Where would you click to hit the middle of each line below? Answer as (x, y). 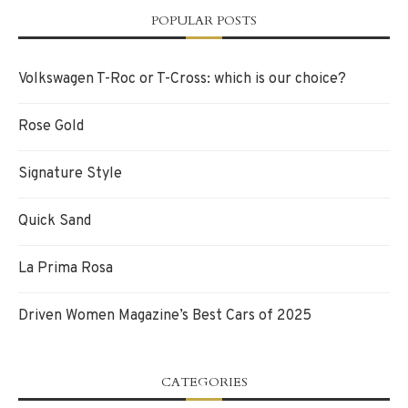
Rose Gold (51, 126)
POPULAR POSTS (204, 20)
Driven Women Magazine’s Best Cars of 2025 (165, 316)
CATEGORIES (204, 382)
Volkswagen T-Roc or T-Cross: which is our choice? (182, 79)
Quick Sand (55, 221)
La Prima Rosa (66, 268)
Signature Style (70, 173)
